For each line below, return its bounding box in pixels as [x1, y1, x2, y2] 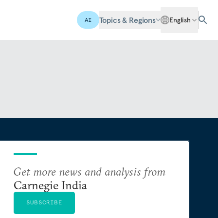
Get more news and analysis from [14, 164, 165, 179]
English [169, 16, 191, 24]
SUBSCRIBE [26, 199, 62, 206]
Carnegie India [14, 178, 87, 192]
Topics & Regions [99, 15, 156, 25]
